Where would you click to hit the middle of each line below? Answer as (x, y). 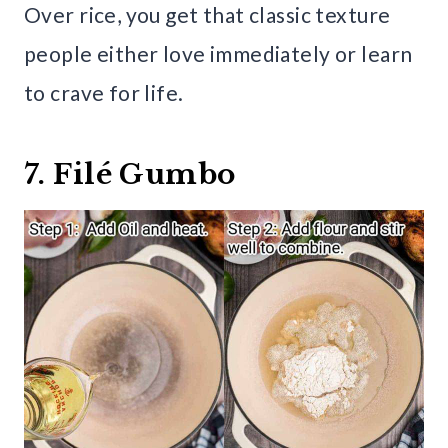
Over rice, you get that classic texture (207, 15)
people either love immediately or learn (218, 54)
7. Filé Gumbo (130, 175)
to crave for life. (104, 93)
